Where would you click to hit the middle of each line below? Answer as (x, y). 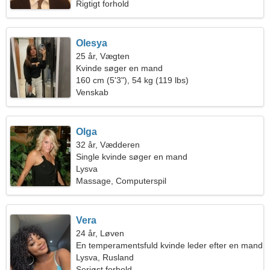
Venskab (93, 92)
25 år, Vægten (103, 56)
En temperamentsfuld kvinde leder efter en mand (170, 245)
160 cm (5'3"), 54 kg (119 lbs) (133, 80)
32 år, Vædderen (108, 145)
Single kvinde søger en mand (132, 157)
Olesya (92, 43)
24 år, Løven (100, 233)
